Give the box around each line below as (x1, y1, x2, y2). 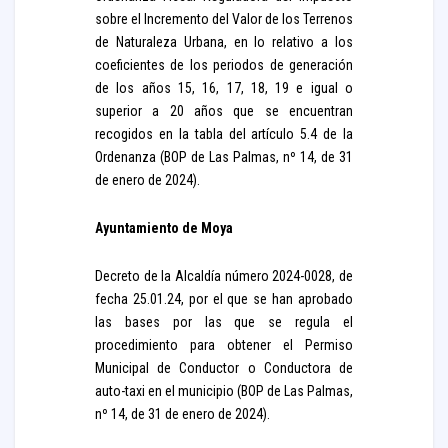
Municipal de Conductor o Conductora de (95, 360, 353, 376)
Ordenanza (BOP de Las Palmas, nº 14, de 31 (95, 149, 353, 165)
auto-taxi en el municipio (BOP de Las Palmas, (95, 383, 353, 399)
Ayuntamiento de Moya (95, 220, 233, 236)
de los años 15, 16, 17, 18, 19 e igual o (95, 80, 353, 96)
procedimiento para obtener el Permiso (95, 337, 353, 353)
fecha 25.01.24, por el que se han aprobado (95, 291, 353, 307)
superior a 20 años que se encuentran (95, 103, 353, 119)
